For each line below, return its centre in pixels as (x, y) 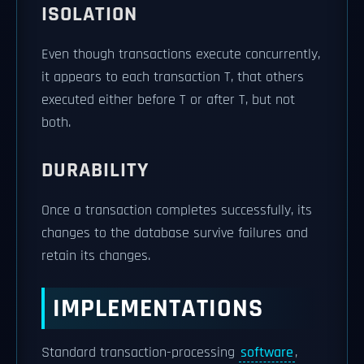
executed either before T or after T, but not (168, 100)
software (267, 353)
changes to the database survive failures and (175, 233)
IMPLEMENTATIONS (158, 308)
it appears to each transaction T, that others (173, 77)
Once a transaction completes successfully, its (177, 210)
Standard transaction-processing (140, 353)
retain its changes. (96, 256)
